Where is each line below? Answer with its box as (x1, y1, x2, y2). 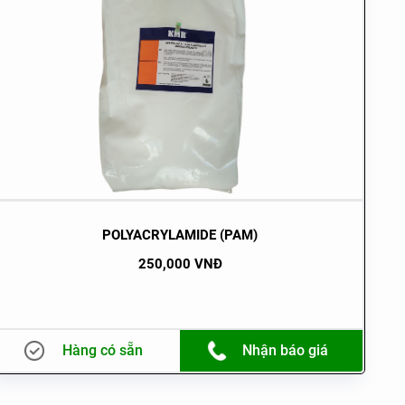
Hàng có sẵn (61, 341, 143, 359)
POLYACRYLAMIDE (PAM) (102, 226, 259, 243)
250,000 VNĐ (137, 255, 222, 272)
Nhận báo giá (241, 341, 328, 359)
